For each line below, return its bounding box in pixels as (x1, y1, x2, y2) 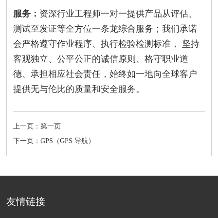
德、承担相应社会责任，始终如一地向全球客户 (13, 69, 198, 79)
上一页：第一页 (13, 122, 61, 130)
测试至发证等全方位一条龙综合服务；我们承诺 (13, 23, 198, 34)
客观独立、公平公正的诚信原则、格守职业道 (13, 54, 189, 64)
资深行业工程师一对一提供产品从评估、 (39, 8, 198, 18)
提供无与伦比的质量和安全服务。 (13, 84, 145, 94)
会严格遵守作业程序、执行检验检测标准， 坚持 (13, 38, 200, 49)
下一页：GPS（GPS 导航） (13, 137, 95, 145)
